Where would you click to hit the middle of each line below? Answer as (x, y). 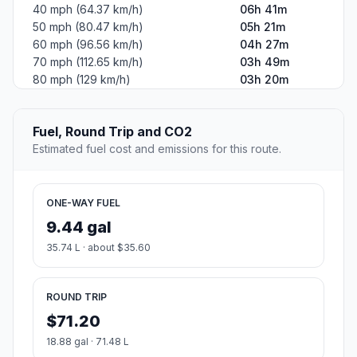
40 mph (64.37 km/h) (88, 10)
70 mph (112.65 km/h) (88, 62)
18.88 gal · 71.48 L (88, 342)
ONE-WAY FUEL (83, 203)
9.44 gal (79, 228)
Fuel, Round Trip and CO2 (112, 132)
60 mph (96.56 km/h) (88, 45)
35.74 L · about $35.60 (98, 248)
